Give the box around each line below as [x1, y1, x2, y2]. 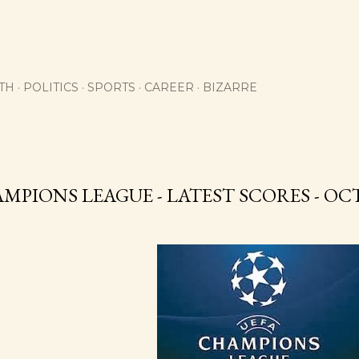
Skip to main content [114, 10, 245, 30]
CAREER [144, 80, 194, 95]
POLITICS [23, 80, 79, 95]
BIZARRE [203, 80, 257, 95]
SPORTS [87, 80, 135, 95]
